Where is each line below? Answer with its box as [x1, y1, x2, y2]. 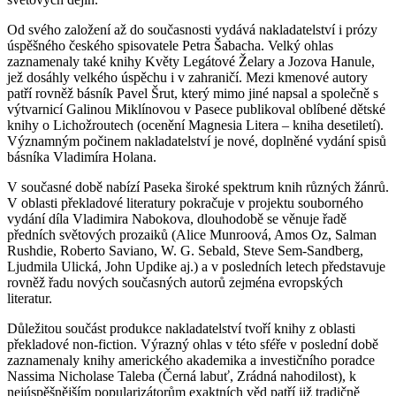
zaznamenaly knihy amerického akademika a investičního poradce [7, 353, 375, 369]
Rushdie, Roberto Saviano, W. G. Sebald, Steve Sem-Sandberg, [7, 243, 363, 259]
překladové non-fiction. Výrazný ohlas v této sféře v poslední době [7, 337, 378, 353]
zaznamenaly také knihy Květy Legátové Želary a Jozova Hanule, [7, 54, 375, 70]
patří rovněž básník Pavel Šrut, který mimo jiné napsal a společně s [7, 86, 378, 102]
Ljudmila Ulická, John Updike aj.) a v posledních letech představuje [7, 259, 385, 275]
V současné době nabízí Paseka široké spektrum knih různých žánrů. [7, 179, 389, 195]
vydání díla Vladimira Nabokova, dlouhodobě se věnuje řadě [7, 211, 346, 227]
